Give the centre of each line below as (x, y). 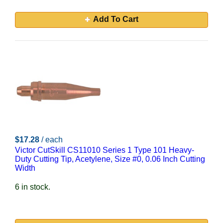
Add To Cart (115, 19)
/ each (52, 140)
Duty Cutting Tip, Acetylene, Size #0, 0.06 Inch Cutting (110, 159)
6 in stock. (33, 187)
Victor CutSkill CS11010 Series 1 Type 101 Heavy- (105, 150)
